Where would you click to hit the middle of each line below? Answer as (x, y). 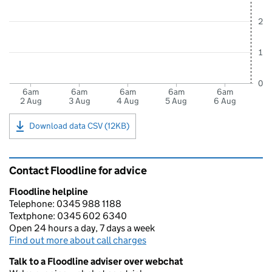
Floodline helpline (49, 192)
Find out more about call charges (78, 240)
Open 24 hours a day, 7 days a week (82, 228)
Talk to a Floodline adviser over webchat (96, 261)
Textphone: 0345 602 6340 (68, 216)
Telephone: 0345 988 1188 (65, 204)
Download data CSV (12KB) (79, 125)
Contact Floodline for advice (78, 171)
